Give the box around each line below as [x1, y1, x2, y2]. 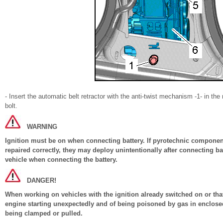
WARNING [27, 123, 57, 130]
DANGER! [27, 177, 56, 184]
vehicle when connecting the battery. [5, 156, 117, 163]
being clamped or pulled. [5, 210, 83, 217]
